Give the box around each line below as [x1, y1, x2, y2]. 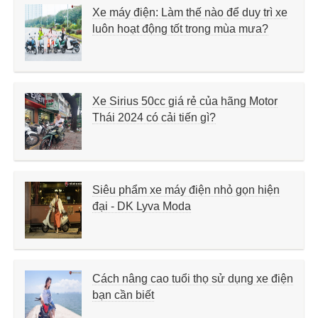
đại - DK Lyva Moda [92, 199, 191, 212]
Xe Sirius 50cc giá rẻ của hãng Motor [92, 94, 278, 107]
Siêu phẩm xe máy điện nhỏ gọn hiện [92, 183, 280, 196]
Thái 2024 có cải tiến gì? [92, 111, 216, 124]
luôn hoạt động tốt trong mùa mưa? [92, 22, 268, 35]
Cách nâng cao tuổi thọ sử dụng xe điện [92, 272, 293, 285]
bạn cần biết [92, 288, 154, 301]
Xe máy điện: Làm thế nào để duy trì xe [92, 6, 287, 18]
